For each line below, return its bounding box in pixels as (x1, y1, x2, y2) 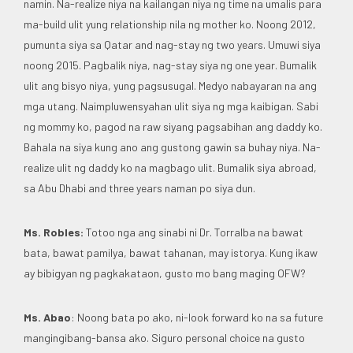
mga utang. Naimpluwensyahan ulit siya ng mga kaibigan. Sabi (24, 98, 318, 113)
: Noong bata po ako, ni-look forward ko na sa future (71, 310, 323, 324)
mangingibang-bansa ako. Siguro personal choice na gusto (24, 330, 305, 344)
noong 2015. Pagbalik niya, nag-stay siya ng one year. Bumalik (24, 58, 317, 72)
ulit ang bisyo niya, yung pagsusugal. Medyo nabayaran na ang (24, 78, 317, 92)
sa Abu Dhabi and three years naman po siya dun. (24, 180, 255, 195)
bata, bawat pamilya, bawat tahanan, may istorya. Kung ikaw (24, 245, 318, 259)
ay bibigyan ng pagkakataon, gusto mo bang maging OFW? (24, 266, 306, 280)
